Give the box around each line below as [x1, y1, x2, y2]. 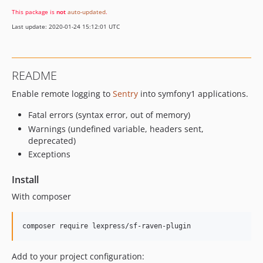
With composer [12, 191, 71, 202]
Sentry [113, 88, 138, 99]
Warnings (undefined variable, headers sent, [28, 123, 204, 134]
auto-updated [68, 8, 106, 16]
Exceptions [28, 149, 70, 160]
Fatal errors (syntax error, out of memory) [28, 109, 190, 120]
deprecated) [28, 134, 76, 146]
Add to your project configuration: [12, 251, 144, 262]
